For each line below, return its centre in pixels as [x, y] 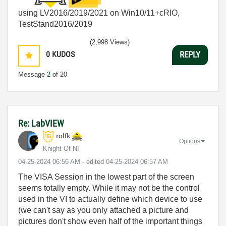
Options [190, 142]
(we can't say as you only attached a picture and [103, 210]
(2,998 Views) [110, 42]
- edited [94, 161]
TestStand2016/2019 [55, 24]
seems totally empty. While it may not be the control [109, 188]
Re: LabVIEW [41, 123]
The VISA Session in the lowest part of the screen [106, 177]
